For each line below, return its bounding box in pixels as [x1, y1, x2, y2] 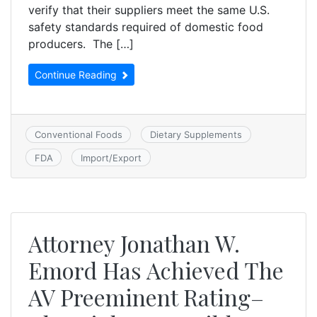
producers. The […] [28, 37, 134, 52]
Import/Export [80, 151, 142, 163]
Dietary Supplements [149, 129, 242, 141]
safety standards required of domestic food [28, 20, 263, 35]
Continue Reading [35, 69, 120, 81]
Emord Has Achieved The [28, 254, 284, 285]
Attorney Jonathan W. [28, 227, 240, 258]
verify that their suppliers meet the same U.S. [28, 3, 270, 18]
